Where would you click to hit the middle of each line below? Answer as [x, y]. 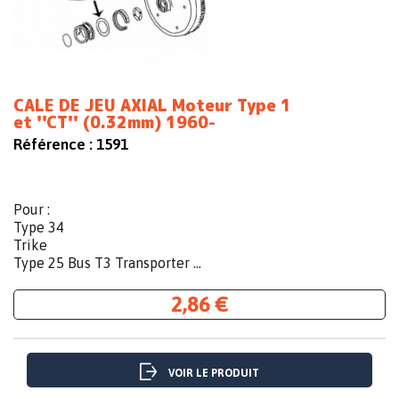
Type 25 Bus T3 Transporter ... [107, 263]
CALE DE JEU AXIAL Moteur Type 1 [152, 106]
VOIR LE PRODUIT [214, 374]
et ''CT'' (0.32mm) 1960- [114, 123]
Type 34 [39, 228]
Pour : [32, 210]
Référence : [53, 145]
